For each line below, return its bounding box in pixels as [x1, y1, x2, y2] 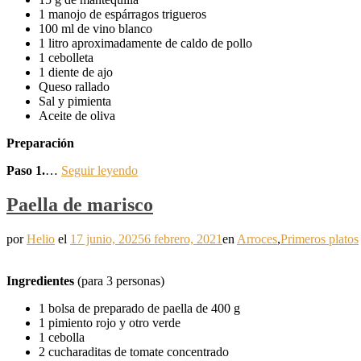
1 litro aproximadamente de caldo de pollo [39, 36, 252, 51]
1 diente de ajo [39, 65, 113, 80]
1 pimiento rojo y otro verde [39, 316, 180, 330]
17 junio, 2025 [70, 232, 144, 247]
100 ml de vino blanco [39, 22, 152, 36]
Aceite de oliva [39, 109, 115, 123]
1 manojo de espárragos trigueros [39, 7, 206, 22]
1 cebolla [39, 330, 85, 345]
